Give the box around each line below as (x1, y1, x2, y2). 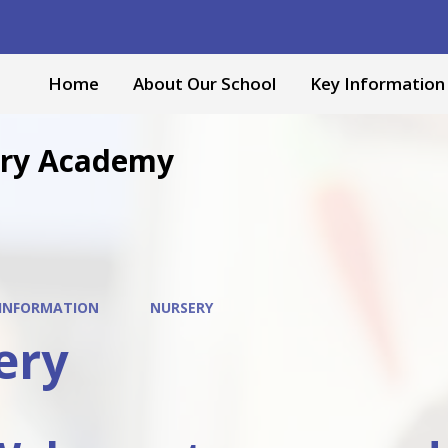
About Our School (133, 72, 276, 95)
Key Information (310, 72, 445, 95)
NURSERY (150, 298, 214, 317)
